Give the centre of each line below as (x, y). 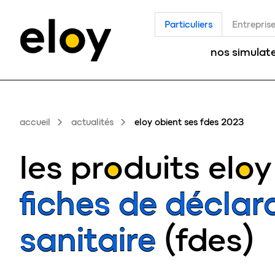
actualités (92, 122)
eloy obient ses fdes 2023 (189, 122)
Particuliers (188, 25)
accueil (35, 122)
